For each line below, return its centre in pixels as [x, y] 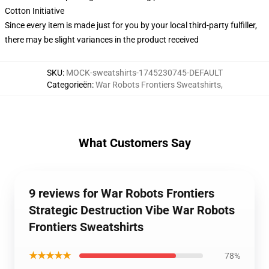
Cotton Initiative [35, 11]
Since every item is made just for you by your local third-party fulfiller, [131, 25]
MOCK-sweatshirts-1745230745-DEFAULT [144, 73]
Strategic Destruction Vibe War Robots [132, 210]
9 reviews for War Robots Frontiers [122, 193]
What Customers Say [134, 143]
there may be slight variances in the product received [102, 40]
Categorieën [69, 85]
